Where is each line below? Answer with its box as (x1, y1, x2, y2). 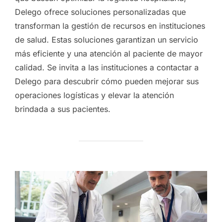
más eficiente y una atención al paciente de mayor (15, 49, 203, 59)
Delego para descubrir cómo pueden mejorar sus (15, 76, 199, 87)
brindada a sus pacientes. (15, 104, 111, 114)
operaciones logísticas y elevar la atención (15, 90, 174, 101)
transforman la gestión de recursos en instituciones (15, 21, 205, 31)
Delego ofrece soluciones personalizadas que (15, 7, 186, 17)
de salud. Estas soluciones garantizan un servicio (15, 35, 198, 45)
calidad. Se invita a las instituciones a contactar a (15, 62, 199, 73)
